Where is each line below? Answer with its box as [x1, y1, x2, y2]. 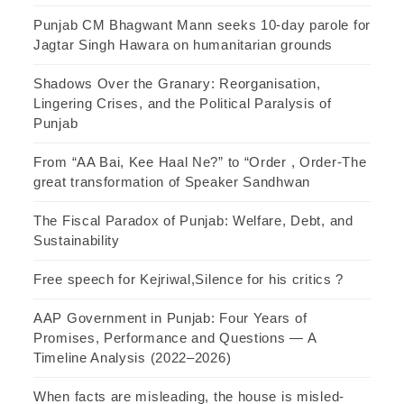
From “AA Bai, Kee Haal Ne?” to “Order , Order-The [33, 154, 367, 170]
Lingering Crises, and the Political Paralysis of [33, 96, 332, 112]
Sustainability [33, 233, 120, 249]
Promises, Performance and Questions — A [33, 330, 317, 346]
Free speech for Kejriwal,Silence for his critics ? [33, 271, 344, 288]
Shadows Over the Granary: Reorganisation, [33, 76, 321, 92]
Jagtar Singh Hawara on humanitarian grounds [33, 37, 334, 53]
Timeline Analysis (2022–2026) [33, 350, 232, 366]
